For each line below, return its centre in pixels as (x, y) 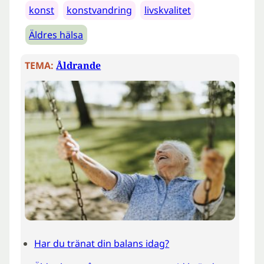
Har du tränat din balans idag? (102, 243)
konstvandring (99, 10)
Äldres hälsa (56, 34)
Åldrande (79, 66)
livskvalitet (167, 10)
